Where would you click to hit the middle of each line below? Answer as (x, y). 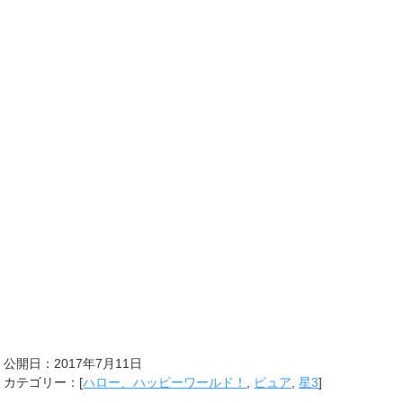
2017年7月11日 (99, 364)
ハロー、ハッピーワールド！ (165, 383)
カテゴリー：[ (44, 383)
